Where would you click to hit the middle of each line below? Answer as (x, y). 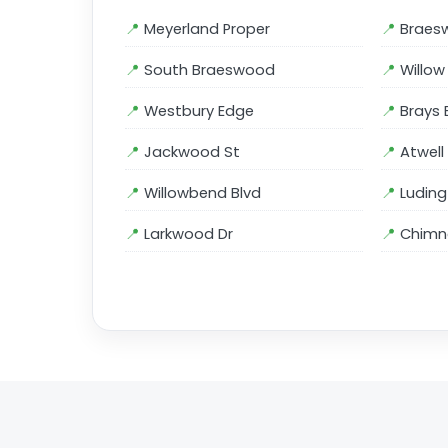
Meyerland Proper (207, 29)
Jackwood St (192, 152)
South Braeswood (209, 70)
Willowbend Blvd (202, 193)
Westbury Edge (199, 111)
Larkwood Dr (188, 234)
